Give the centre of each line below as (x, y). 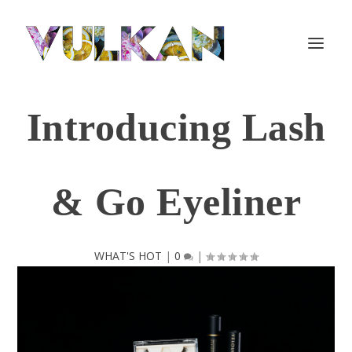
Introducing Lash (176, 127)
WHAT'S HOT (128, 256)
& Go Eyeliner (176, 202)
